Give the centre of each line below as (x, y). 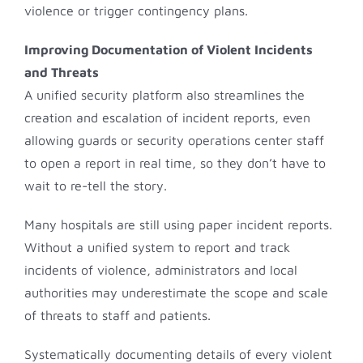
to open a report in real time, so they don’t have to (175, 162)
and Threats (62, 72)
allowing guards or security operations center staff (174, 140)
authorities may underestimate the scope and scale (176, 292)
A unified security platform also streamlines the (164, 94)
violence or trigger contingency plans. (136, 10)
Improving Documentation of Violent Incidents (169, 49)
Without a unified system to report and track (157, 247)
